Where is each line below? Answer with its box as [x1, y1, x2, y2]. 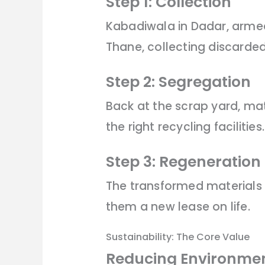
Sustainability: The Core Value [105, 230, 250, 244]
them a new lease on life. [105, 199, 250, 215]
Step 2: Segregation [105, 72, 251, 93]
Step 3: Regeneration [105, 151, 261, 173]
